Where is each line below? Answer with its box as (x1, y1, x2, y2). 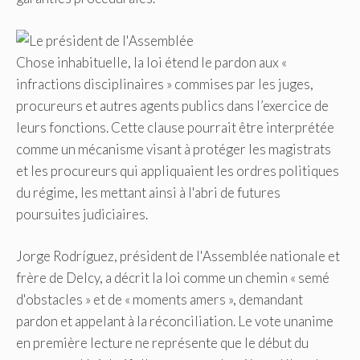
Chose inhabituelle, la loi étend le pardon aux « (16, 53, 287, 71)
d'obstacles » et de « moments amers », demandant (16, 291, 303, 309)
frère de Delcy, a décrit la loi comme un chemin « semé (16, 269, 329, 287)
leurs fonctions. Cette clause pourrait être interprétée (16, 118, 334, 136)
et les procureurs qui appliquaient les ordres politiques (16, 162, 339, 179)
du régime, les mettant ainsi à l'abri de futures (16, 183, 280, 201)
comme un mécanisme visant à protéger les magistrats (16, 140, 331, 157)
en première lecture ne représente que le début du (16, 334, 309, 352)
